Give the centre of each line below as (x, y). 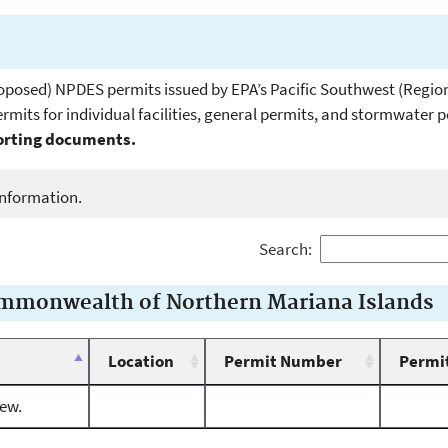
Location (141, 361)
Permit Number (283, 361)
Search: (285, 249)
